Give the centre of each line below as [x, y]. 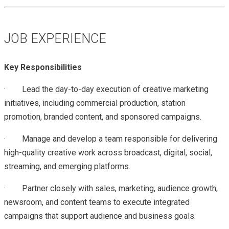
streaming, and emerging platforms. [67, 166]
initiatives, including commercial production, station [95, 103]
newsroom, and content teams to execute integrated [97, 202]
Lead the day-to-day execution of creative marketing [115, 89]
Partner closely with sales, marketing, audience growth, [120, 188]
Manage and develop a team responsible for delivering [120, 139]
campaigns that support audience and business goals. [100, 216]
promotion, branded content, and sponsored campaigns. [103, 117]
